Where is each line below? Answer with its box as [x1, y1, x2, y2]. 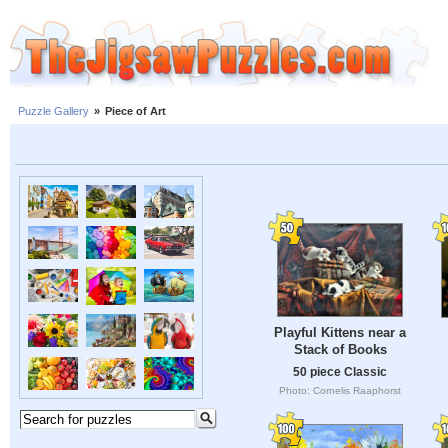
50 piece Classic [293, 365, 387, 379]
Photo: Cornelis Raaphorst [279, 385, 401, 397]
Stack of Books [293, 342, 387, 358]
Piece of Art [105, 105, 166, 118]
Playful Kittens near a [274, 325, 406, 341]
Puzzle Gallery [18, 105, 89, 118]
